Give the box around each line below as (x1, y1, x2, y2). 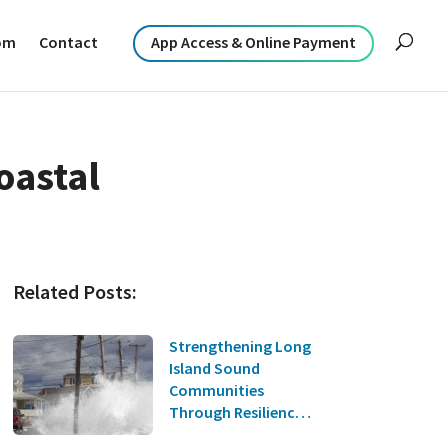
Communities (168, 379, 264, 400)
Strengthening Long (168, 335, 311, 356)
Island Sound (168, 357, 260, 378)
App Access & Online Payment (151, 32, 357, 52)
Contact (39, 32, 99, 52)
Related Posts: (12, 278, 137, 304)
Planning (168, 423, 231, 444)
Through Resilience (168, 401, 303, 422)
